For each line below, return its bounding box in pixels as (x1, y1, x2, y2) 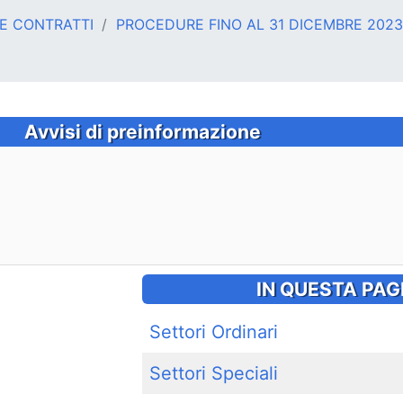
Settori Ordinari (149, 321, 278, 343)
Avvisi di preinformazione (23, 121, 261, 143)
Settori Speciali (149, 363, 278, 384)
